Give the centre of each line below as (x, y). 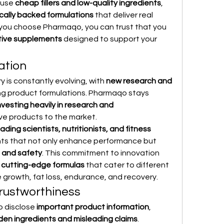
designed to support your (109, 39)
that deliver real (123, 15)
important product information (93, 207)
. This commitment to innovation (101, 153)
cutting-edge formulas (43, 165)
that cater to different (127, 165)
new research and (139, 81)
